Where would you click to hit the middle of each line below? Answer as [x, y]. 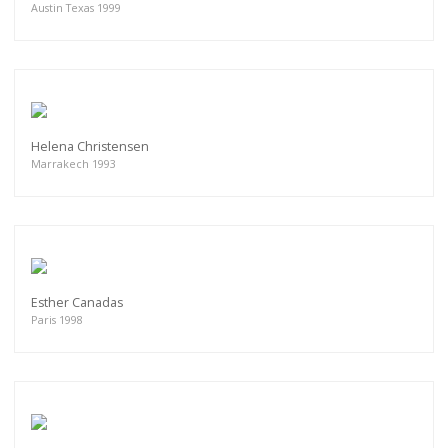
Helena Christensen [90, 146]
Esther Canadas [77, 302]
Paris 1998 [57, 319]
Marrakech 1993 [73, 163]
